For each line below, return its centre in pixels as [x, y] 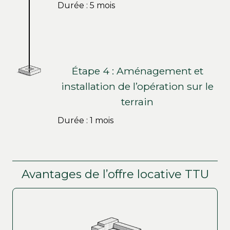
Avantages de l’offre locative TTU [115, 174]
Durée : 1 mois [85, 120]
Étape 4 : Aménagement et [137, 71]
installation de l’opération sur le [138, 86]
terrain [138, 101]
